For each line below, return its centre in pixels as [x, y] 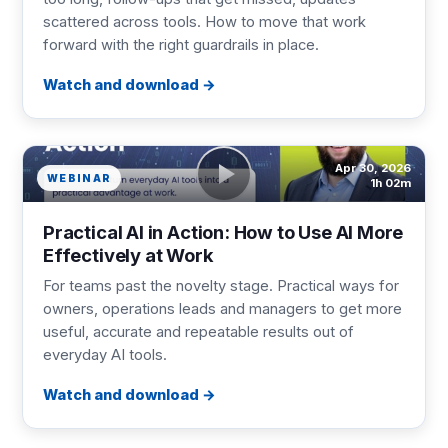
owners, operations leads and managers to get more [222, 309]
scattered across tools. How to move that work [204, 22]
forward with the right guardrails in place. [181, 45]
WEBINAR [79, 178]
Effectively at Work [128, 255]
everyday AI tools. [105, 355]
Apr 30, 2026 [373, 168]
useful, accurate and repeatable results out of [198, 332]
